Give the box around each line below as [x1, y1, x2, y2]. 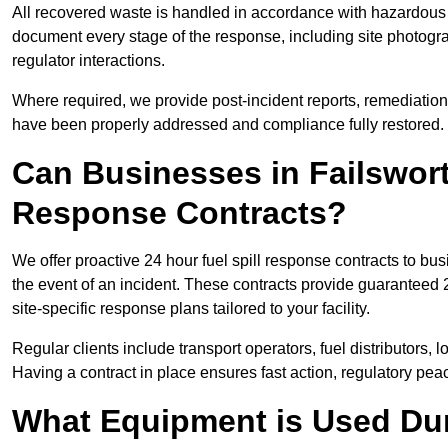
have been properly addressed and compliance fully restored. [12, 116, 444, 134]
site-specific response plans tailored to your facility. [12, 300, 370, 318]
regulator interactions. [12, 52, 165, 70]
